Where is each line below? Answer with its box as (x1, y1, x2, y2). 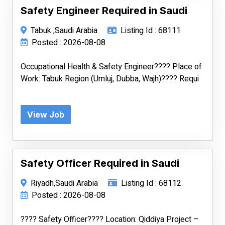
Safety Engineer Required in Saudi (21, 5, 187, 17)
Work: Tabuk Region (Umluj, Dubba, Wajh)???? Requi (21, 73, 199, 85)
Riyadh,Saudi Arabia (31, 177, 98, 189)
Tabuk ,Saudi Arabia (31, 25, 97, 37)
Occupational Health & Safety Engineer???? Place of (21, 61, 202, 73)
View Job (27, 109, 64, 120)
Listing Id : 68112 (121, 177, 181, 189)
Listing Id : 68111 (121, 25, 181, 37)
